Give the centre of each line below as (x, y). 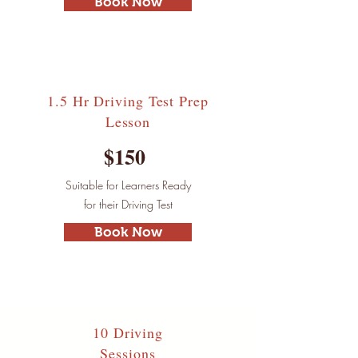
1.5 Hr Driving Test (113, 101)
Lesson (128, 121)
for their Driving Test (128, 204)
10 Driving (128, 332)
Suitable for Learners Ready (128, 185)
